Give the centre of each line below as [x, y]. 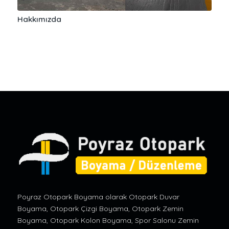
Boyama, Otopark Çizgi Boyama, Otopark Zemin [100, 209]
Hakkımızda [39, 19]
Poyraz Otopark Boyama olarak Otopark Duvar [98, 197]
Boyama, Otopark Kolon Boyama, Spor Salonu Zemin [108, 221]
